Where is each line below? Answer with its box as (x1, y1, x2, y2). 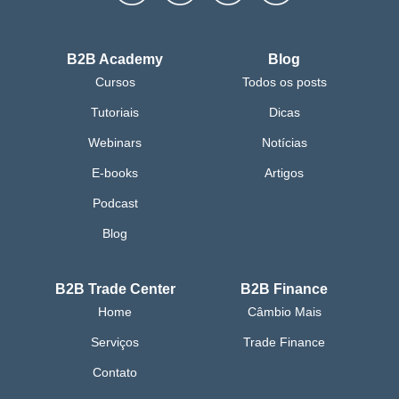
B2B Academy (67, 52, 163, 68)
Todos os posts (241, 75, 327, 90)
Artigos (265, 166, 304, 181)
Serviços (91, 335, 139, 350)
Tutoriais (91, 105, 139, 120)
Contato (93, 365, 137, 380)
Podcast (92, 196, 138, 211)
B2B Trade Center (54, 281, 175, 297)
